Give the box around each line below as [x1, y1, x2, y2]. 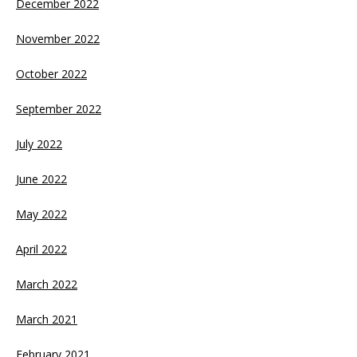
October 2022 [16, 65, 87, 81]
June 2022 [16, 171, 67, 186]
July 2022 [16, 135, 62, 151]
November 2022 [16, 30, 100, 46]
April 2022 [16, 241, 67, 257]
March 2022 [16, 276, 77, 292]
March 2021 [16, 311, 77, 327]
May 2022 [16, 206, 67, 222]
